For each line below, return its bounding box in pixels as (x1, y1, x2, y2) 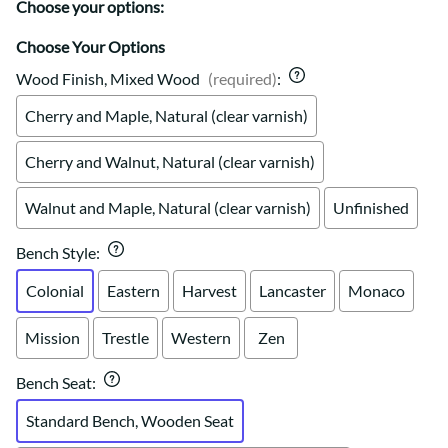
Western (171, 328, 231, 348)
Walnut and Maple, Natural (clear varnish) (25, 198, 311, 218)
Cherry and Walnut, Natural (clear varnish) (25, 152, 315, 172)
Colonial (26, 281, 84, 301)
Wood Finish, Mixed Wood (16, 69, 200, 89)
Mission (25, 328, 80, 348)
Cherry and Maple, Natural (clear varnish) (25, 106, 308, 126)
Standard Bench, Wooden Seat (26, 411, 234, 431)
